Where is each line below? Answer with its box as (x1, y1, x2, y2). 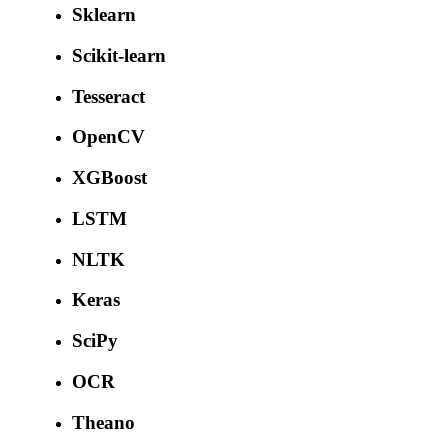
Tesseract (72, 85, 145, 107)
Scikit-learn (72, 45, 166, 67)
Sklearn (72, 4, 136, 26)
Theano (72, 411, 135, 433)
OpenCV (72, 126, 145, 148)
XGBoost (72, 167, 147, 189)
